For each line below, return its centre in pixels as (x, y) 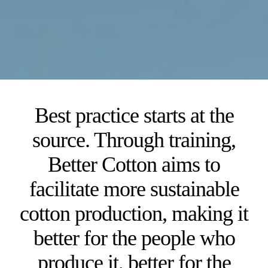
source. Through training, (134, 140)
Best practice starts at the (134, 115)
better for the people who (134, 238)
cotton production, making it (134, 214)
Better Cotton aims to (134, 165)
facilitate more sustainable (134, 189)
